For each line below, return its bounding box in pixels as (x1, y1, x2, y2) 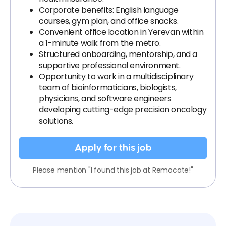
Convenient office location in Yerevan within (39, 26, 204, 38)
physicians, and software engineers (39, 93, 172, 104)
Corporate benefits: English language (39, 4, 179, 16)
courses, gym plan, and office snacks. (39, 15, 179, 27)
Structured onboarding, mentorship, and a (39, 48, 198, 60)
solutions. (39, 115, 73, 127)
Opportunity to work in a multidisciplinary (39, 71, 194, 82)
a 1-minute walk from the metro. (39, 37, 161, 49)
